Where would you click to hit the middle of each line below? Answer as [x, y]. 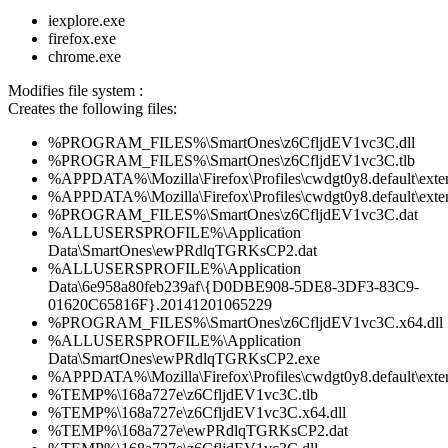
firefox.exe [82, 39]
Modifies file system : [75, 91]
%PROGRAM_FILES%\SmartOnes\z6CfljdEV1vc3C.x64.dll [245, 323]
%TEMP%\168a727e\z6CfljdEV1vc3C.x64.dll [197, 413]
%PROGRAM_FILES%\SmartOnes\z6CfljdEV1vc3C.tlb [231, 161]
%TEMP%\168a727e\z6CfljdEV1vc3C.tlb [183, 395]
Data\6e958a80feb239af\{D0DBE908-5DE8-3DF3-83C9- [233, 287]
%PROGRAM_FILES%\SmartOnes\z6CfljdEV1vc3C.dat [233, 215]
